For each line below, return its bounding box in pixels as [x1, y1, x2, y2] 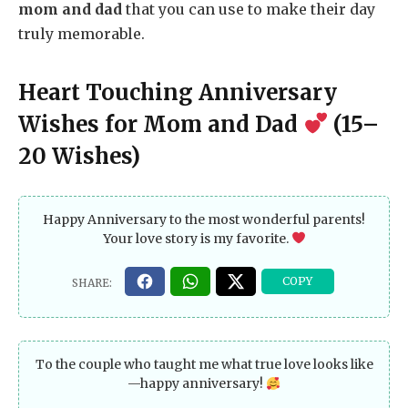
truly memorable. [18, 25, 145, 44]
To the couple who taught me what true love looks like [35, 356, 373, 373]
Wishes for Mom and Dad [18, 109, 303, 138]
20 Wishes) [18, 141, 140, 170]
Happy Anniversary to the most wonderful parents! [43, 210, 365, 228]
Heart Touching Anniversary [18, 77, 337, 107]
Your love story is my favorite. [102, 229, 291, 247]
